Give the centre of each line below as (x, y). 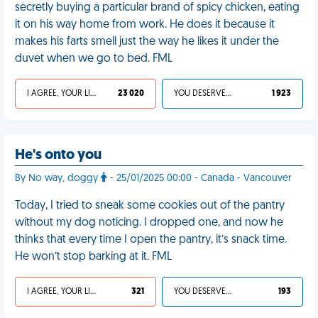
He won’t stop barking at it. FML (93, 257)
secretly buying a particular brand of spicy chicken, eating (157, 8)
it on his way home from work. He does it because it (145, 25)
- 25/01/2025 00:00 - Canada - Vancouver (199, 179)
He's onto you (58, 155)
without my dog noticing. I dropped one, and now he (149, 223)
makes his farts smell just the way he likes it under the (147, 42)
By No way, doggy (58, 179)
